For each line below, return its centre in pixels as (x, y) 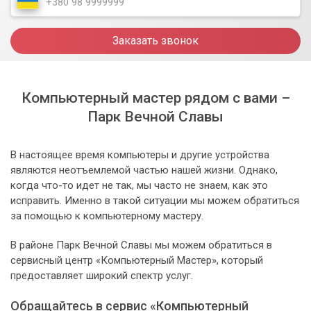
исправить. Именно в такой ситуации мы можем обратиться (155, 201)
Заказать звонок (155, 41)
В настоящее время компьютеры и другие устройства (140, 155)
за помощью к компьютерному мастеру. (107, 216)
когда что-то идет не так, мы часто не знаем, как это (139, 186)
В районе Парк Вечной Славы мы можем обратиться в (141, 245)
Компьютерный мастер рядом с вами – (155, 98)
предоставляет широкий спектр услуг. (102, 276)
